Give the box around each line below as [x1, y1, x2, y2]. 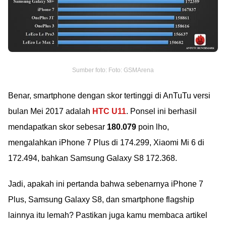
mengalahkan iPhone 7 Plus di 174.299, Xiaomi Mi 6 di [8, 138, 204, 147]
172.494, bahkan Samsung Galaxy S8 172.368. [8, 154, 177, 163]
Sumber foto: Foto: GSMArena [72, 67, 154, 74]
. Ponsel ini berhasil [126, 107, 197, 116]
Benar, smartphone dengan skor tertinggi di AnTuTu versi [8, 91, 210, 100]
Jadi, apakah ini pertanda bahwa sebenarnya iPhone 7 [8, 180, 203, 189]
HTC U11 [92, 107, 126, 116]
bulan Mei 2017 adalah [8, 107, 92, 116]
